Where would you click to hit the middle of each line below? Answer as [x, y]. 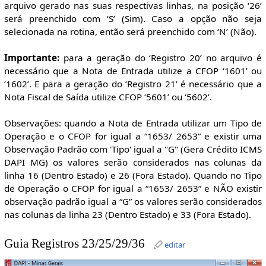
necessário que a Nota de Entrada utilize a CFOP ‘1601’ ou [133, 71]
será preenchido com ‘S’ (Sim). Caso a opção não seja [133, 19]
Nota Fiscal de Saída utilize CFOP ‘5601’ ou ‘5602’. [108, 97]
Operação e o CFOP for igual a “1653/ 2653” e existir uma [133, 136]
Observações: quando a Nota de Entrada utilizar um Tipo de [133, 123]
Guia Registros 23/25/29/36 [74, 243]
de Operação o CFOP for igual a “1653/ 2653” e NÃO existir [133, 189]
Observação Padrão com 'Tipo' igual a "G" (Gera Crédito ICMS [133, 149]
